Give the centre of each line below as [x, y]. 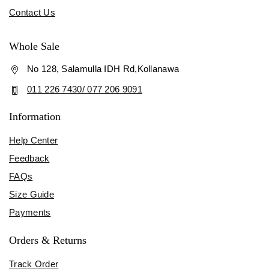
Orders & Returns [48, 240]
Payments [30, 212]
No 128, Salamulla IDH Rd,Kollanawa [103, 68]
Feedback [29, 158]
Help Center [34, 140]
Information [35, 116]
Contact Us [32, 12]
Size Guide [32, 194]
